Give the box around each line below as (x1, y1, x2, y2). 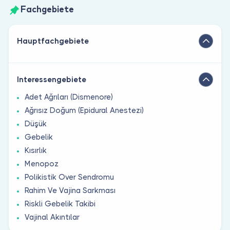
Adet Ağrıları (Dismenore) (25, 92, 113, 102)
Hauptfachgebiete (17, 36, 89, 46)
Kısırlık (25, 145, 47, 155)
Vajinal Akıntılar (25, 212, 80, 222)
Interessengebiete (17, 74, 86, 84)
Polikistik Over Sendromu (25, 172, 114, 182)
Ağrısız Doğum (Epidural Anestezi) (25, 105, 144, 115)
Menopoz (25, 159, 59, 168)
